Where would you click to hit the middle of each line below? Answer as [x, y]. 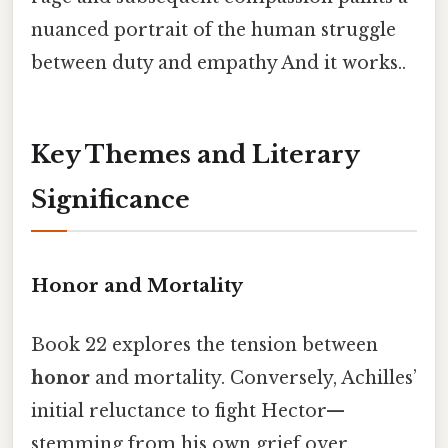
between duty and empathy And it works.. [218, 62]
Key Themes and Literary [195, 155]
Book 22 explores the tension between [204, 345]
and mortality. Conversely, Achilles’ [253, 378]
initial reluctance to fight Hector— [188, 411]
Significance [110, 200]
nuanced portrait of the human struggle [213, 29]
